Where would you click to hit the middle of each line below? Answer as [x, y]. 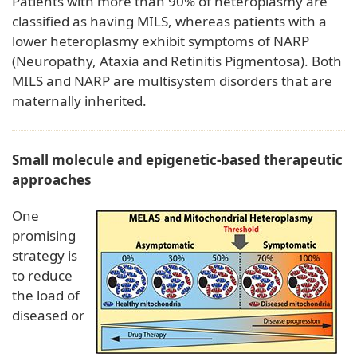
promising [44, 236]
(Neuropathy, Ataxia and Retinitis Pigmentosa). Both [177, 61]
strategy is [45, 256]
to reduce [42, 276]
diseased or [48, 316]
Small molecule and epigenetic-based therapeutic [177, 160]
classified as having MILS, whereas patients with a [169, 22]
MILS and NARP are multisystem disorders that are [172, 81]
